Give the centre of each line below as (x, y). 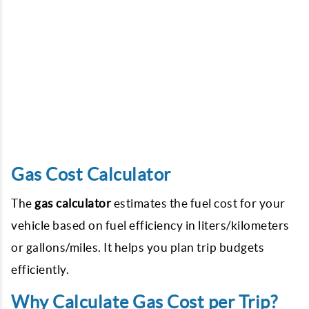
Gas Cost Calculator (91, 175)
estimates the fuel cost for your (198, 203)
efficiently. (40, 269)
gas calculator (73, 203)
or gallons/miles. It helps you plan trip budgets (138, 247)
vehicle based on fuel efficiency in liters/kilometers (150, 225)
